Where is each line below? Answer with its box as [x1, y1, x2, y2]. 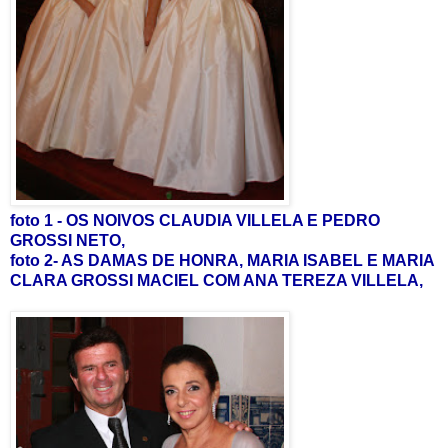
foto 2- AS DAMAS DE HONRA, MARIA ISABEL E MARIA [10, 251, 434, 269]
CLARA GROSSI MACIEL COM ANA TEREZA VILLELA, [10, 271, 423, 289]
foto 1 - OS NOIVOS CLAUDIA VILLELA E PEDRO [10, 211, 380, 229]
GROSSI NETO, [10, 231, 125, 249]
